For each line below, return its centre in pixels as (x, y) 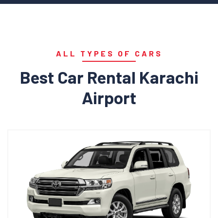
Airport (109, 97)
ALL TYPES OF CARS (109, 53)
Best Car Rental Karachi (109, 77)
